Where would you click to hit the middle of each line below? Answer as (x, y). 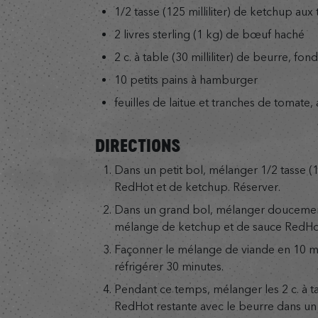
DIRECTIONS (138, 145)
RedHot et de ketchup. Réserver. (197, 187)
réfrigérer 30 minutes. (169, 267)
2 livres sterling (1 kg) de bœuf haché (209, 35)
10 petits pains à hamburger (186, 80)
